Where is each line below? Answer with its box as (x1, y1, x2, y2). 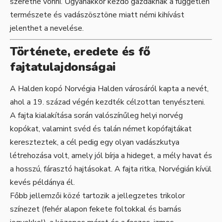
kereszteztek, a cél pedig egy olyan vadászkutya (10, 137, 179, 148)
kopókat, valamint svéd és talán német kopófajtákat (10, 123, 192, 135)
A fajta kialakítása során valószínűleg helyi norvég (10, 110, 183, 121)
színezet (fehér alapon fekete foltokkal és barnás (10, 204, 181, 215)
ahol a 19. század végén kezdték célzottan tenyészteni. (10, 97, 205, 108)
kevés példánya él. (10, 177, 75, 188)
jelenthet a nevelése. (10, 23, 84, 34)
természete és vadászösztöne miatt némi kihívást (10, 9, 184, 21)
